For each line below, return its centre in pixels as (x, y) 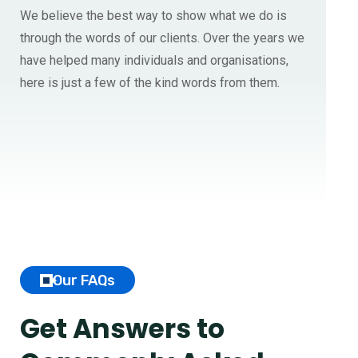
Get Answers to (122, 328)
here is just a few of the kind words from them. (150, 82)
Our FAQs (84, 280)
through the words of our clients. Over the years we (162, 38)
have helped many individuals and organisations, (154, 60)
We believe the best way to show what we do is (153, 15)
